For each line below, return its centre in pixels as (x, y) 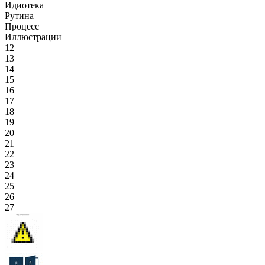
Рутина (19, 16)
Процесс (22, 26)
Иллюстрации (33, 37)
